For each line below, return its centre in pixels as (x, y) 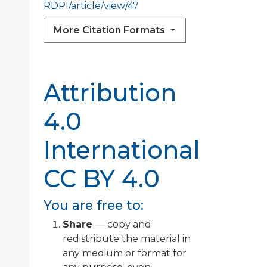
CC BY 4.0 (102, 179)
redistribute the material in (127, 239)
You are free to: (94, 205)
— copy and (123, 225)
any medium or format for (125, 253)
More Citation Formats (111, 30)
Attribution (110, 93)
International (122, 150)
